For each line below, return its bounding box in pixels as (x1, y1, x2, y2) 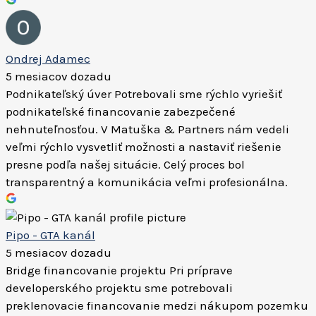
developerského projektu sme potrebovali (6, 281, 233, 295)
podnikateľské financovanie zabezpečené (6, 104, 236, 119)
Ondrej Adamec (6, 51, 90, 66)
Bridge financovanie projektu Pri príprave (6, 263, 233, 277)
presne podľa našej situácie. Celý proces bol (6, 157, 245, 171)
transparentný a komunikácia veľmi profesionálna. (6, 175, 288, 189)
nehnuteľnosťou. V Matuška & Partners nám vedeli (6, 122, 289, 136)
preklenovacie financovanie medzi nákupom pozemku (6, 298, 308, 312)
